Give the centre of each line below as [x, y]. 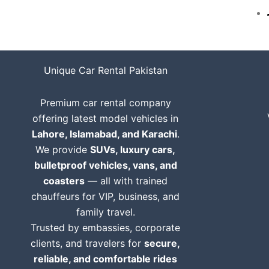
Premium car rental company [105, 103]
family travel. [105, 212]
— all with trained [126, 181]
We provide [63, 150]
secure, [162, 243]
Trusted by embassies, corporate [105, 228]
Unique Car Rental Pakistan [105, 70]
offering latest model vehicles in [105, 118]
